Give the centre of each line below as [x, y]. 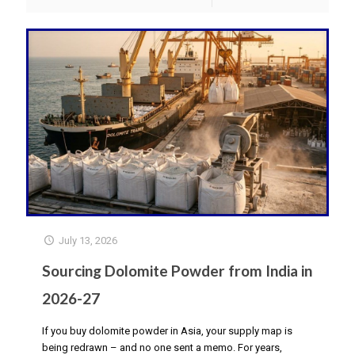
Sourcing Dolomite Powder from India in [177, 270]
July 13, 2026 [88, 240]
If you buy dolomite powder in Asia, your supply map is [167, 330]
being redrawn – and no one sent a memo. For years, [162, 347]
